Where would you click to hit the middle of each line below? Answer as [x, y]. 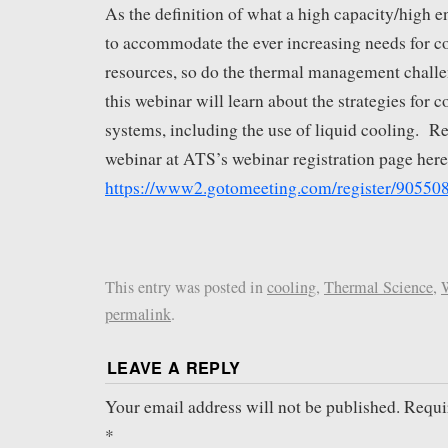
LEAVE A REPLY [174, 367]
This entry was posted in [186, 287]
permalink [138, 314]
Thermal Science [378, 287]
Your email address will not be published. [252, 406]
